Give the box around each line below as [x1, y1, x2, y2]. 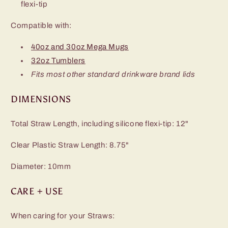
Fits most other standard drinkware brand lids [31, 70, 195, 78]
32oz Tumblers [31, 56, 85, 65]
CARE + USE [11, 185, 64, 197]
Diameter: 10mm [11, 162, 71, 170]
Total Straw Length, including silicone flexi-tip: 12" [11, 119, 189, 128]
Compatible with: [11, 21, 72, 30]
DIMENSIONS [11, 93, 72, 105]
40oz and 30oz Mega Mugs [31, 42, 129, 51]
